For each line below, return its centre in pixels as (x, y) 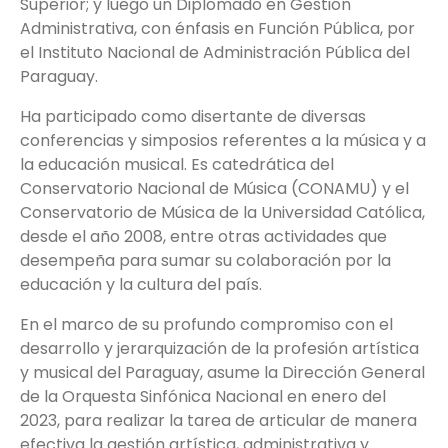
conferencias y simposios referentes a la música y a (223, 140)
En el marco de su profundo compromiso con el (206, 324)
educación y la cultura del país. (141, 284)
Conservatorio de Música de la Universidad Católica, (222, 212)
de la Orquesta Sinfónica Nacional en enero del (203, 396)
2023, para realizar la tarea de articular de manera (218, 420)
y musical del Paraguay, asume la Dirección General (222, 372)
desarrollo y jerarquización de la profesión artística (219, 348)
